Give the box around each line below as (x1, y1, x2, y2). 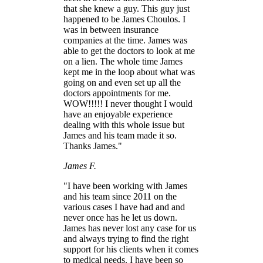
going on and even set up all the (63, 77, 181, 88)
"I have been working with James (63, 181, 187, 191)
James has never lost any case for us (63, 223, 196, 234)
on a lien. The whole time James (63, 56, 183, 67)
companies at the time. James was (63, 35, 187, 46)
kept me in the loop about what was (63, 67, 195, 77)
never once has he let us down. (63, 213, 177, 223)
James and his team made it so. (63, 130, 177, 141)
